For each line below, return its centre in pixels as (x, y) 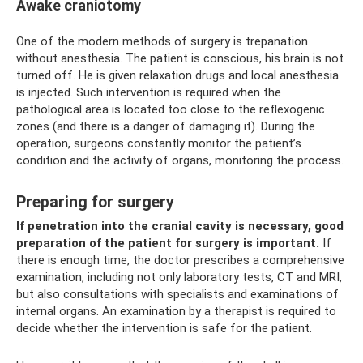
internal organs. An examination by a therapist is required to (176, 312)
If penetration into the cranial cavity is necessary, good (180, 226)
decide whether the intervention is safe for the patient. (164, 329)
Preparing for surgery (95, 202)
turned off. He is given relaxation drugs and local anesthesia (177, 76)
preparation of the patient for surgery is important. (168, 243)
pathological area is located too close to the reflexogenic (171, 110)
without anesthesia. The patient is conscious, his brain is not (180, 59)
